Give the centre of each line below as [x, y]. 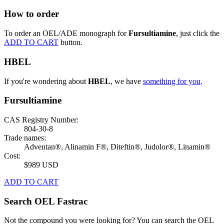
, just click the [198, 33]
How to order [31, 14]
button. [71, 42]
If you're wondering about [46, 81]
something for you [172, 81]
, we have [127, 81]
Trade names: [25, 137]
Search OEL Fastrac [46, 201]
